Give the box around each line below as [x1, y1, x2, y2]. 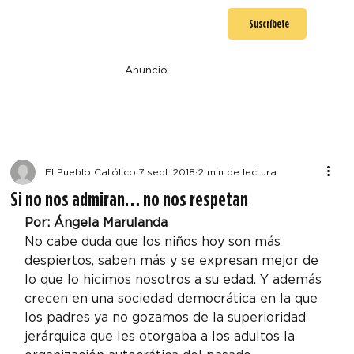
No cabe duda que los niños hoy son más [24, 233, 285, 249]
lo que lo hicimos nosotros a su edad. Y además [24, 271, 326, 287]
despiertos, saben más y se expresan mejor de [24, 252, 323, 268]
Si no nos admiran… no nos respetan [10, 186, 249, 211]
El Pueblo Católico [45, 165, 137, 178]
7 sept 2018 [138, 165, 196, 178]
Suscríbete [248, 17, 289, 30]
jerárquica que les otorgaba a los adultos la [24, 328, 299, 344]
